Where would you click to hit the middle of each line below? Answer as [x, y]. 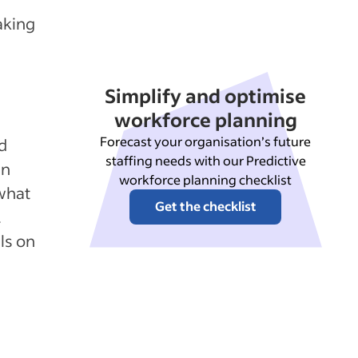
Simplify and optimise [206, 95]
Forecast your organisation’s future [206, 141]
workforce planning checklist [206, 179]
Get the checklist [205, 206]
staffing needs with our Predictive [205, 160]
